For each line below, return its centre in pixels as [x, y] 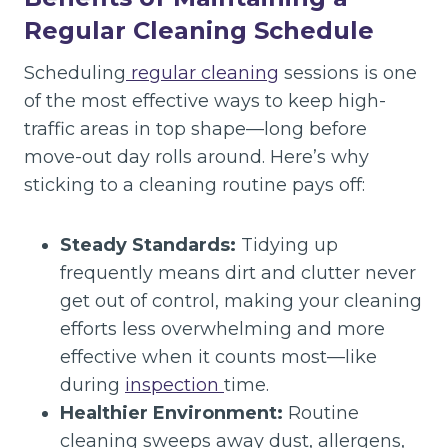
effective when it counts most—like [218, 357]
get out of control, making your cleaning [241, 301]
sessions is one [348, 73]
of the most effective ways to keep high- [205, 101]
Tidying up [287, 245]
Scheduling [75, 73]
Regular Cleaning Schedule [199, 30]
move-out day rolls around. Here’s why [196, 157]
